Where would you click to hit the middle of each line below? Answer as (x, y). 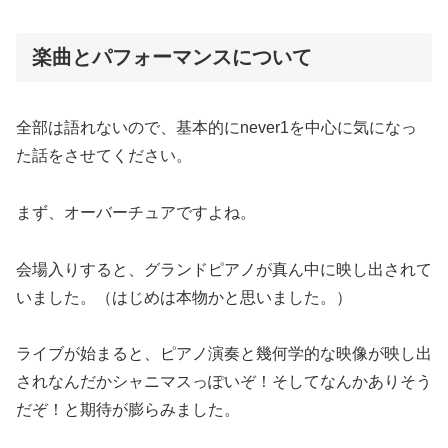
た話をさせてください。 (104, 156)
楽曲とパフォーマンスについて (172, 56)
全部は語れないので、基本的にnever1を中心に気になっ (216, 128)
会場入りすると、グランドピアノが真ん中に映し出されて (224, 269)
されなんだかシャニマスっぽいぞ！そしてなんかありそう (224, 382)
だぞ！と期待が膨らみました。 (128, 410)
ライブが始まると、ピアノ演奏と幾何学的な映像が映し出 (224, 354)
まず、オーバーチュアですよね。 (136, 212)
